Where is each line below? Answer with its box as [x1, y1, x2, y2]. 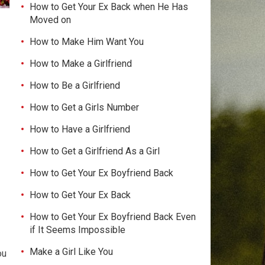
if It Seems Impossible [30, 224, 125, 235]
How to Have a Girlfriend [30, 124, 130, 135]
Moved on [30, 14, 71, 25]
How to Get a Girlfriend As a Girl [30, 146, 160, 157]
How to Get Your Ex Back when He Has [30, 1, 188, 12]
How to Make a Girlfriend [30, 58, 132, 69]
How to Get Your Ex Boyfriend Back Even [30, 211, 196, 222]
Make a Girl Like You [30, 246, 113, 257]
